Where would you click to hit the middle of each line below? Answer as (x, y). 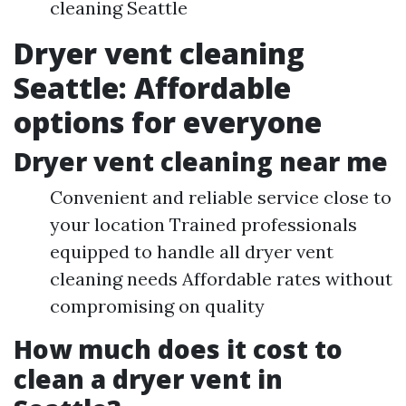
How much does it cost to (178, 349)
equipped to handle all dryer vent (192, 252)
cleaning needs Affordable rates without (221, 279)
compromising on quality (157, 306)
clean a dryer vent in (148, 379)
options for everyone (168, 122)
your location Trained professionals (203, 225)
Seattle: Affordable (152, 88)
